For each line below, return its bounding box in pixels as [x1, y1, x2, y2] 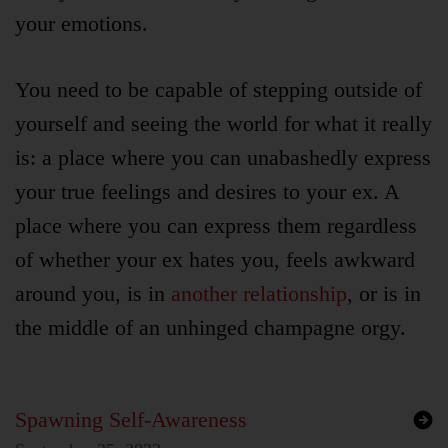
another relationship [171, 281, 347, 307]
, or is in [347, 281, 421, 307]
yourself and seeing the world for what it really [15, 111, 432, 137]
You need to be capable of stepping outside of [15, 77, 422, 103]
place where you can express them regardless [15, 213, 417, 239]
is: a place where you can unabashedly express [15, 145, 431, 171]
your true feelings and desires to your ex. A [15, 179, 399, 205]
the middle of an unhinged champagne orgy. [15, 315, 406, 341]
